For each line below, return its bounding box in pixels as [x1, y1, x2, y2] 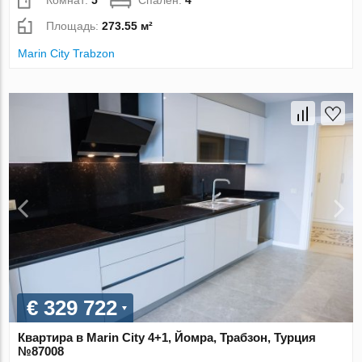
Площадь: [46, 19, 103, 32]
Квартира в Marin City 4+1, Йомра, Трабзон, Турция [18, 330, 317, 344]
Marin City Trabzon [18, 46, 116, 60]
